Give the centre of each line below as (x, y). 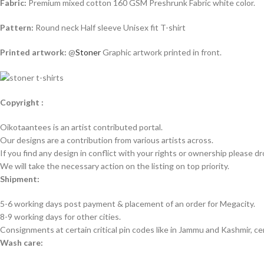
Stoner (88, 52)
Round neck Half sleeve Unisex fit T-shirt (110, 27)
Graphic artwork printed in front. (161, 52)
